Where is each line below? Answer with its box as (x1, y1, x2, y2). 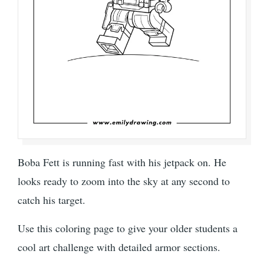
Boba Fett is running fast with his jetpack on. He (18, 155, 226, 170)
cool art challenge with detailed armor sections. (18, 240, 220, 255)
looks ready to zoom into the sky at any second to (18, 174, 230, 189)
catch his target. (18, 193, 85, 207)
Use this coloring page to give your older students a (18, 221, 237, 236)
